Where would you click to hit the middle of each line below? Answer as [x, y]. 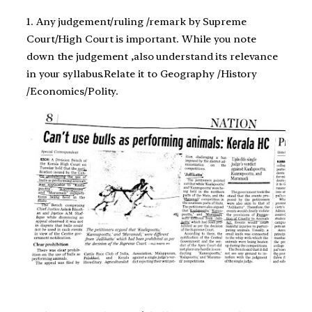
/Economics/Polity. [73, 92]
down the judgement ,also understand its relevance [153, 57]
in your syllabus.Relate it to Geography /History [142, 74]
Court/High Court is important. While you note [141, 39]
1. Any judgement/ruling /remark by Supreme [136, 22]
